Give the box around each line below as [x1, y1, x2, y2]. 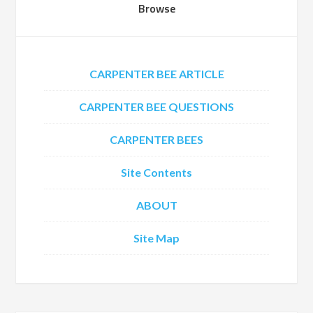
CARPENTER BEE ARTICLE [89, 67, 224, 80]
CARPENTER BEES [110, 133, 203, 146]
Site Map [133, 231, 180, 245]
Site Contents [121, 166, 192, 179]
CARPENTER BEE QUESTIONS [79, 100, 234, 113]
